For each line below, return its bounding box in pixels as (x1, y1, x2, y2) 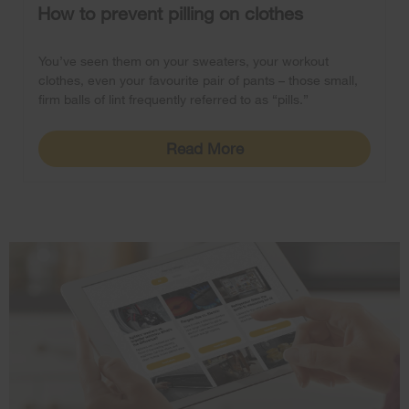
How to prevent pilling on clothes (37, 3, 303, 25)
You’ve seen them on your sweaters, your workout (38, 53, 329, 69)
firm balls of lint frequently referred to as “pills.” (38, 91, 309, 108)
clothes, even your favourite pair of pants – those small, (38, 72, 358, 89)
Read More (165, 139, 244, 159)
